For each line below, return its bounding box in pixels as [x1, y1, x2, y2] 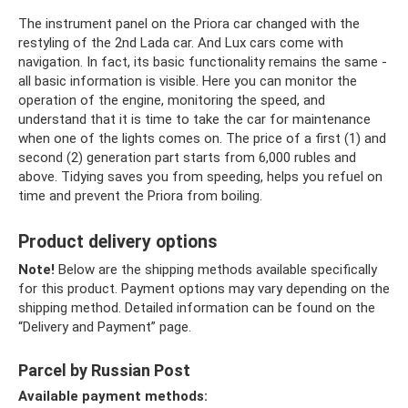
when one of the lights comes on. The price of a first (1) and [18, 129, 386, 147]
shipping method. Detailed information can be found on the [18, 299, 375, 316]
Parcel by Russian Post [18, 360, 190, 380]
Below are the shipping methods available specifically [55, 260, 377, 278]
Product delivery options [18, 230, 218, 252]
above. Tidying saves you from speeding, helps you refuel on [18, 168, 382, 185]
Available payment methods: [18, 387, 208, 404]
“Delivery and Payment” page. [18, 318, 191, 335]
